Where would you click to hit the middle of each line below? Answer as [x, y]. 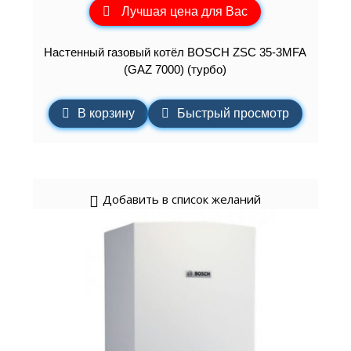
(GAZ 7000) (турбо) [175, 69]
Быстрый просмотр [233, 114]
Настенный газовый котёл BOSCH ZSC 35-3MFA [175, 52]
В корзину [106, 114]
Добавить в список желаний [182, 199]
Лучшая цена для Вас [185, 12]
